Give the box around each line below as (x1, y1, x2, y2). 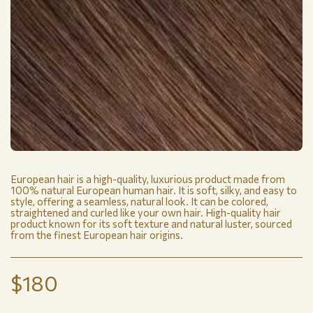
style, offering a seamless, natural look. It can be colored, (10, 195, 268, 208)
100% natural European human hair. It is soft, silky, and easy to (10, 184, 297, 197)
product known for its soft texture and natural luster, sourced (10, 217, 292, 231)
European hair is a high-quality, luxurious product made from (10, 173, 285, 186)
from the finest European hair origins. (10, 228, 183, 242)
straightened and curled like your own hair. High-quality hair (10, 206, 281, 219)
